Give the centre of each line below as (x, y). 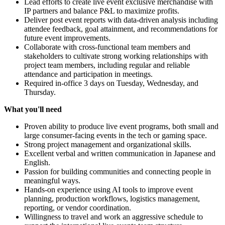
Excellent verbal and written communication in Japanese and (120, 153)
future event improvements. (67, 38)
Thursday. (40, 92)
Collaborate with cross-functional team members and (107, 47)
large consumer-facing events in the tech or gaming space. (116, 135)
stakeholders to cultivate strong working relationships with (116, 56)
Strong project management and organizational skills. (108, 144)
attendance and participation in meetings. (88, 74)
